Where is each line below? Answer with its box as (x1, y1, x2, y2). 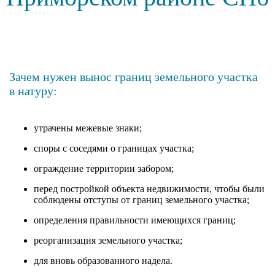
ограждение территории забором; (34, 163, 174, 174)
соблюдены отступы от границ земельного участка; (34, 194, 249, 205)
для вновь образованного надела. (34, 255, 172, 266)
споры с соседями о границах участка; (34, 142, 194, 153)
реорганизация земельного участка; (34, 234, 182, 246)
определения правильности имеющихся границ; (34, 214, 236, 225)
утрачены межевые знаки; (34, 122, 142, 133)
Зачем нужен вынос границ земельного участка (9, 69, 258, 83)
